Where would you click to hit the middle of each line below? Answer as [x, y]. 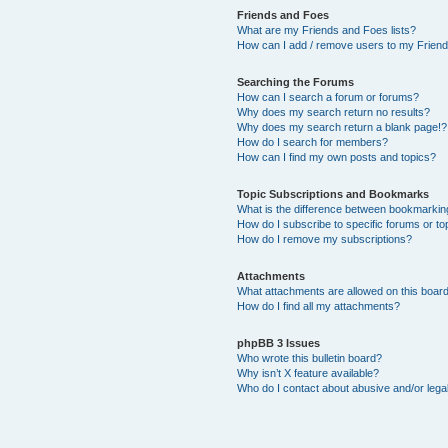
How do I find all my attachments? [318, 305]
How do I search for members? [312, 141]
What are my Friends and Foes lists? [326, 29]
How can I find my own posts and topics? [336, 156]
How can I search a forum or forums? [327, 96]
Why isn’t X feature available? [307, 372]
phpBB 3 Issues [278, 342]
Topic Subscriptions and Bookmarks [332, 193]
